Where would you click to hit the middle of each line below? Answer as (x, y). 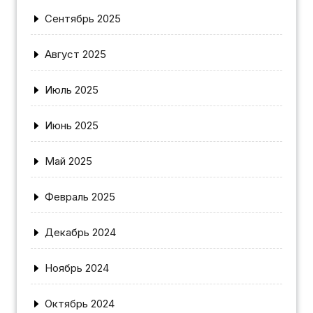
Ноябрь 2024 (77, 268)
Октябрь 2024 (80, 303)
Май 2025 (68, 161)
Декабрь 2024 (80, 232)
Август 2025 (75, 54)
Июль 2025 (72, 89)
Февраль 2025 (80, 196)
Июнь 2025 (72, 125)
